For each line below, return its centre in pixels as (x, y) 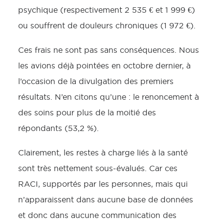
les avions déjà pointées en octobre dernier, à (104, 66)
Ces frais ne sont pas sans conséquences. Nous (109, 50)
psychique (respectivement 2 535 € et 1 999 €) (107, 10)
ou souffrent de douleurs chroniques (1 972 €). (107, 25)
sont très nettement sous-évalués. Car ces (98, 168)
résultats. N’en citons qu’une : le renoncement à (109, 97)
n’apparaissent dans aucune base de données (106, 199)
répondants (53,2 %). (58, 128)
